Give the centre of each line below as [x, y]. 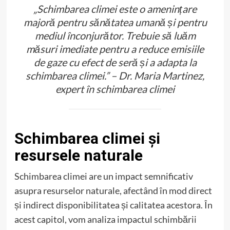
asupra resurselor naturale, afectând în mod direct [113, 190]
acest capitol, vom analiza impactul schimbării [105, 219]
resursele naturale [78, 155]
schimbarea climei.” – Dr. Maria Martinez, [115, 75]
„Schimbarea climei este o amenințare [115, 8]
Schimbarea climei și [87, 138]
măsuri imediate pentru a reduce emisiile [115, 49]
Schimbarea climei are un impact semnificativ [103, 176]
